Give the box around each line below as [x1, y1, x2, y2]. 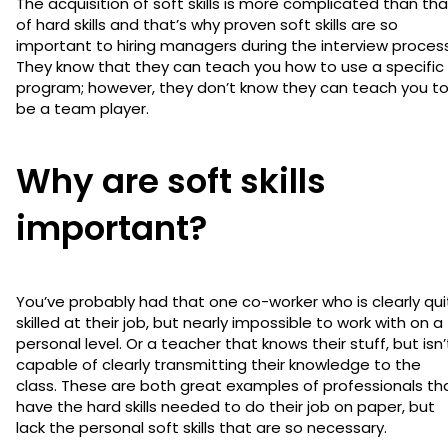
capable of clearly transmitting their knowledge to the [16, 353, 421, 375]
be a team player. [16, 97, 153, 119]
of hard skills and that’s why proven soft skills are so [16, 13, 398, 35]
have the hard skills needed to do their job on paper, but [16, 395, 435, 417]
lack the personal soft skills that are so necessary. [16, 416, 391, 438]
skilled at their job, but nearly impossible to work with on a [16, 311, 443, 333]
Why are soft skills [16, 156, 326, 205]
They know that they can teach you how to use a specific [16, 55, 444, 77]
